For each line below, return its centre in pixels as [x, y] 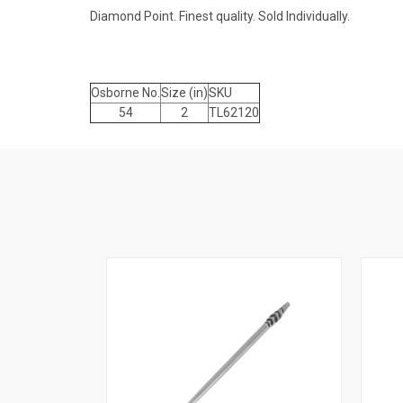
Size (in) [184, 93]
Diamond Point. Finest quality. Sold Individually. [220, 17]
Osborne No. [125, 93]
